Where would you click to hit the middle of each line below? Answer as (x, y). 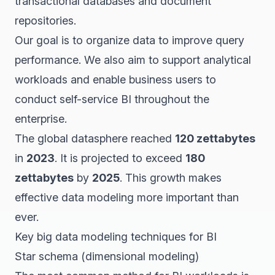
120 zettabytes (215, 138)
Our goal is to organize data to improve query (130, 40)
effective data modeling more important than (127, 197)
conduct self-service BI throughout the (112, 99)
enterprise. (41, 119)
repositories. (45, 21)
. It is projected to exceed (120, 158)
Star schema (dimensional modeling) (107, 256)
